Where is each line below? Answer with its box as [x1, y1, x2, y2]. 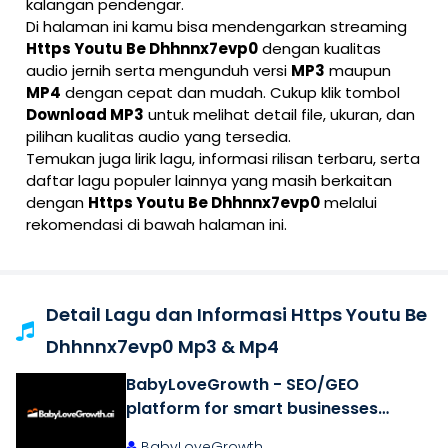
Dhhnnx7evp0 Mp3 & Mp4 [46, 334, 279, 359]
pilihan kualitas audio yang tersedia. [26, 126, 291, 147]
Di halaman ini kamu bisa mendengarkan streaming [26, 16, 407, 37]
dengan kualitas [258, 38, 381, 59]
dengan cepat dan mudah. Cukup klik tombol [61, 82, 400, 103]
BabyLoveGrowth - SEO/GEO [126, 373, 359, 396]
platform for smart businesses [126, 397, 378, 420]
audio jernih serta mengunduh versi [26, 60, 291, 81]
